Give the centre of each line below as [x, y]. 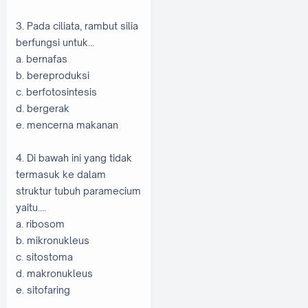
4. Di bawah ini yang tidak [74, 157]
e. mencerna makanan [67, 124]
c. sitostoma [44, 256]
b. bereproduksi [53, 75]
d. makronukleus [54, 273]
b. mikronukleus [53, 240]
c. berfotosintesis [56, 91]
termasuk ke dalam [61, 174]
